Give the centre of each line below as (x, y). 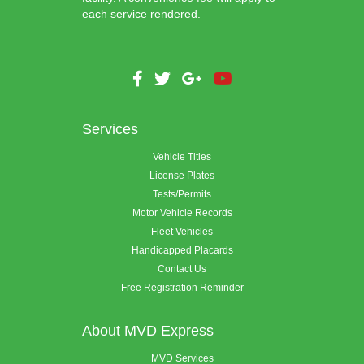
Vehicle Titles (182, 156)
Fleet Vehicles (182, 231)
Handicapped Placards (182, 250)
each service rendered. (141, 13)
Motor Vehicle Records (182, 212)
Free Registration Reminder (182, 287)
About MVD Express (147, 330)
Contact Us (182, 269)
